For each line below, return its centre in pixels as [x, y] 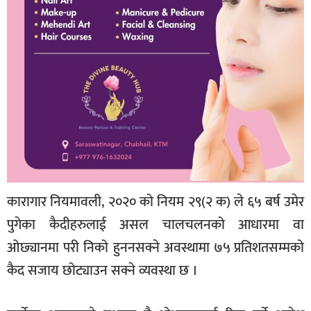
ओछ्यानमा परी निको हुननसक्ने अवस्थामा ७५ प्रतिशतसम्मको [155, 248]
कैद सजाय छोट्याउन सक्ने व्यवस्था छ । [102, 271]
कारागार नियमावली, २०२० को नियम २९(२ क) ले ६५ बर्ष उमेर [155, 202]
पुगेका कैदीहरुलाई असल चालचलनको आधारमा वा [155, 225]
